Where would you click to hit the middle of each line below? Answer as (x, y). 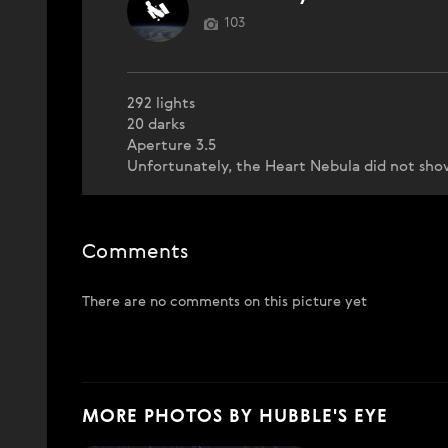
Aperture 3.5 (171, 145)
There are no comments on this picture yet (224, 301)
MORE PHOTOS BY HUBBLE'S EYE (235, 416)
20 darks (156, 124)
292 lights (161, 103)
